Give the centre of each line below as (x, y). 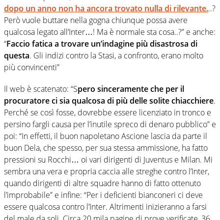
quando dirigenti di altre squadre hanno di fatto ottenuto (102, 183)
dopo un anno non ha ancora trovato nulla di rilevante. (106, 8)
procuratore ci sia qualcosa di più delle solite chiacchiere (109, 100)
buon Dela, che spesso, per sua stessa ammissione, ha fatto (106, 148)
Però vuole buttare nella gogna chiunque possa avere (96, 20)
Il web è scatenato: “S (41, 89)
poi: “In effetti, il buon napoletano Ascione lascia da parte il (106, 136)
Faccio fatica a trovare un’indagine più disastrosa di (102, 43)
